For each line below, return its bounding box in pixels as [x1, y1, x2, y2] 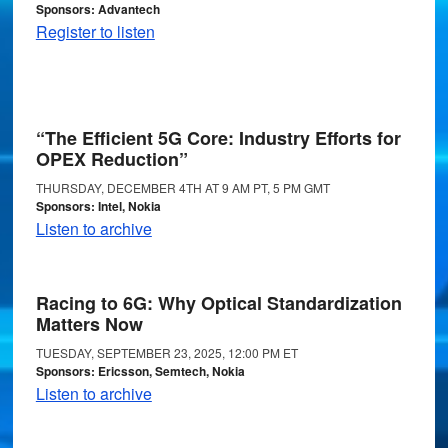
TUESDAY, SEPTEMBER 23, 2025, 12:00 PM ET [35, 344, 298, 361]
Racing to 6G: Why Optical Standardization [35, 290, 402, 316]
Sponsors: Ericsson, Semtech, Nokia [35, 362, 245, 380]
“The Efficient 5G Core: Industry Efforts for [35, 125, 401, 151]
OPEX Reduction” [35, 146, 188, 172]
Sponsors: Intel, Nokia [35, 197, 161, 215]
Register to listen [35, 20, 155, 43]
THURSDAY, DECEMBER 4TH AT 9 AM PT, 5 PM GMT [35, 179, 330, 196]
